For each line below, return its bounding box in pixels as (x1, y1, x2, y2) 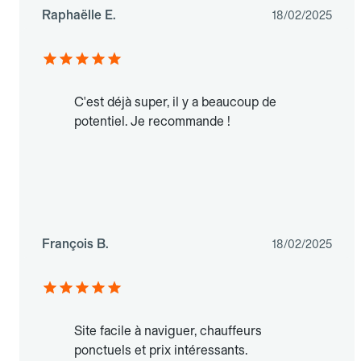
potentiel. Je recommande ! (74, 114, 230, 130)
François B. (42, 236, 109, 252)
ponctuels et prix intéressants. (74, 342, 247, 359)
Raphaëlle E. (42, 7, 116, 23)
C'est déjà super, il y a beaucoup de (74, 94, 276, 110)
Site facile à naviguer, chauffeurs (74, 323, 262, 339)
